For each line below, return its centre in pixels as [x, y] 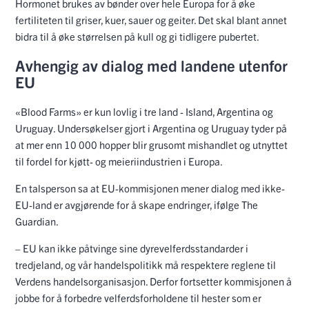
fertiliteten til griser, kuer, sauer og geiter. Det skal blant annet [151, 19]
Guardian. [37, 221]
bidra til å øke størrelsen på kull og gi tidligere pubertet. [137, 36]
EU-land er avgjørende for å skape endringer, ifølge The [137, 205]
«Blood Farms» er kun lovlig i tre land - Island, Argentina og [144, 112]
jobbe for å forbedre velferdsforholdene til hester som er [138, 298]
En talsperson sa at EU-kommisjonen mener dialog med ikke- [150, 188]
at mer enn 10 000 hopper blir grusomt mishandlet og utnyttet [151, 145]
